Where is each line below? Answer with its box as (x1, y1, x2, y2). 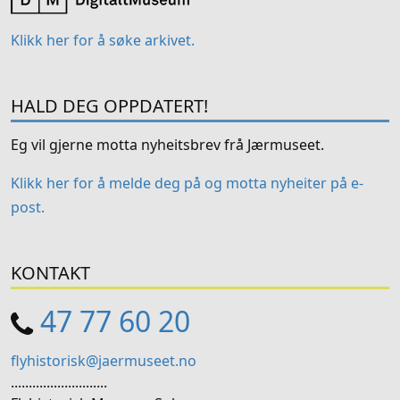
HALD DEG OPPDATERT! (11, 94, 208, 119)
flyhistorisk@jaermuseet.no (11, 351, 196, 371)
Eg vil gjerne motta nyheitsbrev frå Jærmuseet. (11, 135, 324, 155)
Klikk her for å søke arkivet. (11, 30, 195, 51)
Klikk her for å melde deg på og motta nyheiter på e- (11, 173, 363, 194)
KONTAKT (11, 261, 90, 286)
